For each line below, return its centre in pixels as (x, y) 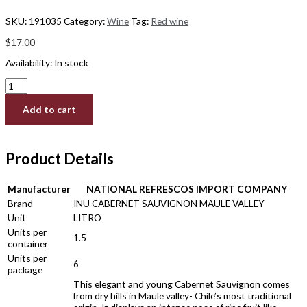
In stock (71, 63)
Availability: (29, 63)
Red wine (170, 21)
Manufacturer (39, 189)
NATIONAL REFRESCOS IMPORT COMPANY (186, 189)
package (25, 270)
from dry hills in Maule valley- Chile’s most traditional (182, 296)
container (28, 244)
